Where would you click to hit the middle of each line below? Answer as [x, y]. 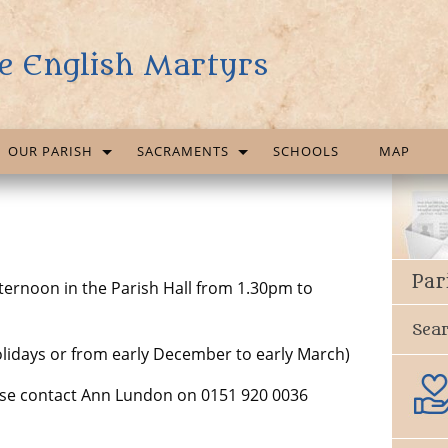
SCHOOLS [306, 151]
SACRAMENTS [183, 151]
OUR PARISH [50, 151]
